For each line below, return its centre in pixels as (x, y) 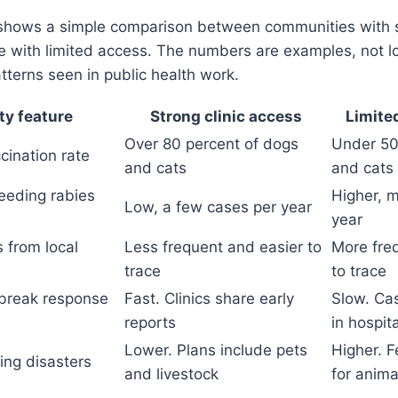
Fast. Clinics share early (209, 298)
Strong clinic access (226, 116)
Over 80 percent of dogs (211, 143)
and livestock (171, 374)
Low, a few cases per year (218, 207)
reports (150, 322)
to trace (359, 271)
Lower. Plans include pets (216, 350)
